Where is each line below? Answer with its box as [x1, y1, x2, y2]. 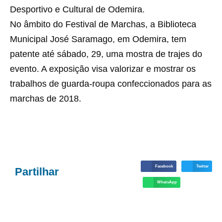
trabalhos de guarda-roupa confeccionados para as [10, 79, 212, 89]
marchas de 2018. [10, 94, 81, 104]
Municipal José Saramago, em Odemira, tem [10, 34, 186, 45]
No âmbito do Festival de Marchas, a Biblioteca [10, 19, 196, 30]
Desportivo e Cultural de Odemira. [10, 4, 145, 15]
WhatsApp [157, 180, 177, 185]
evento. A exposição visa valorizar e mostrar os [10, 64, 196, 74]
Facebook [155, 164, 173, 168]
